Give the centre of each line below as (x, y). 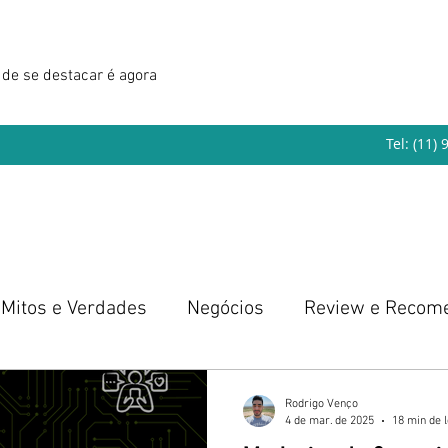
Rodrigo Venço (321, 404)
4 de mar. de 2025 (329, 420)
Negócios (225, 309)
